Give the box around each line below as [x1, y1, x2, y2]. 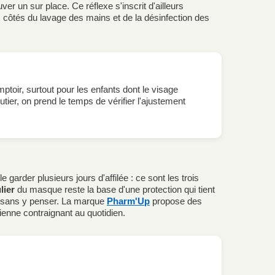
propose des [150, 196, 202, 207]
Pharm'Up [107, 196, 150, 207]
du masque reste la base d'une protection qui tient [15, 184, 215, 195]
